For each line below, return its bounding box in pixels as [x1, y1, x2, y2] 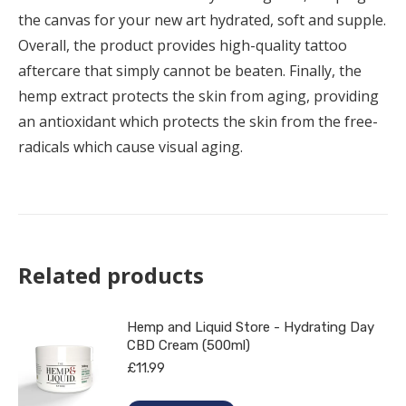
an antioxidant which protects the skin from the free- [18, 111, 378, 131]
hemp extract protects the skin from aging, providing [18, 85, 379, 106]
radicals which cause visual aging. [18, 136, 243, 157]
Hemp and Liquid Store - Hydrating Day [127, 318, 374, 335]
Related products [18, 259, 204, 290]
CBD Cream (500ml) [127, 336, 250, 353]
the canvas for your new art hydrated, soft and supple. [18, 9, 386, 30]
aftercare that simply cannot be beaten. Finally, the [18, 60, 362, 81]
